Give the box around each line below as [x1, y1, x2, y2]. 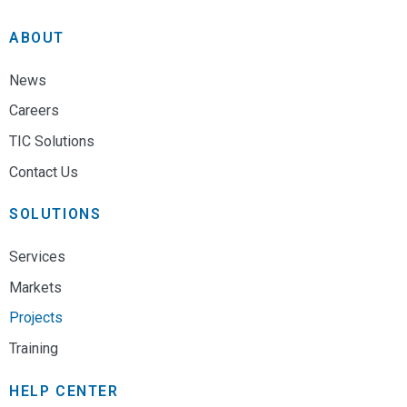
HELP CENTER [9, 382, 119, 400]
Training [9, 339, 58, 357]
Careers [9, 102, 59, 120]
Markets [9, 278, 62, 296]
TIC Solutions [9, 132, 94, 150]
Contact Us [9, 163, 78, 181]
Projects [9, 309, 63, 327]
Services [9, 248, 65, 266]
